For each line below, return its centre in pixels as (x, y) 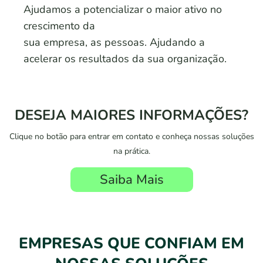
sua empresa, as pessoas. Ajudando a (114, 42)
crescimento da (59, 26)
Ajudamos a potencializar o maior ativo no (123, 9)
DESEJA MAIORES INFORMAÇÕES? (131, 115)
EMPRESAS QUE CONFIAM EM (131, 243)
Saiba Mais (131, 179)
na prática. (131, 151)
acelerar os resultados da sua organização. (125, 58)
